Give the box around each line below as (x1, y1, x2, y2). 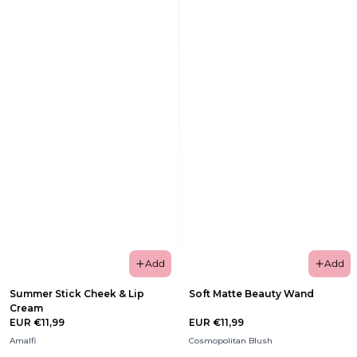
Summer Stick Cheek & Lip (10, 288, 144, 300)
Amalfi (10, 335, 36, 347)
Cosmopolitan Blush (189, 335, 273, 347)
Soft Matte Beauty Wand (189, 288, 314, 300)
